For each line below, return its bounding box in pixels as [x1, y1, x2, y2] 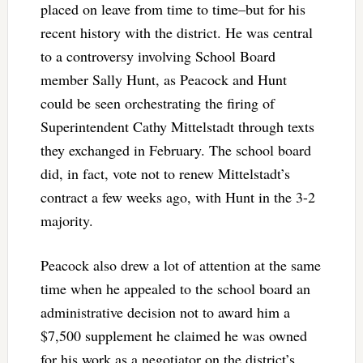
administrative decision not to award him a [40, 301, 290, 322]
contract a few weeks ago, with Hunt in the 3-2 [40, 186, 315, 207]
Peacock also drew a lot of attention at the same [40, 254, 321, 275]
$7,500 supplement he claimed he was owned [40, 325, 307, 345]
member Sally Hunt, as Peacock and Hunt [40, 69, 287, 89]
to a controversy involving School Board [40, 45, 275, 66]
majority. [40, 210, 93, 230]
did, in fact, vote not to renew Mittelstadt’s [40, 163, 290, 183]
